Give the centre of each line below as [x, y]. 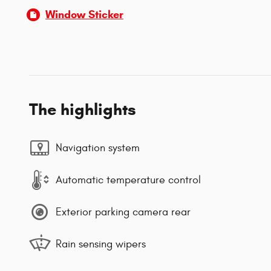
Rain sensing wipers [101, 244]
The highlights [83, 110]
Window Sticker [84, 15]
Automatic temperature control [128, 180]
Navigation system [98, 148]
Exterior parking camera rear [123, 212]
